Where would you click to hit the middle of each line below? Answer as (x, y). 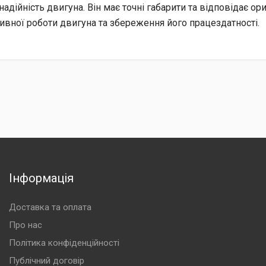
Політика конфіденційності (64, 243)
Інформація (41, 178)
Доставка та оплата (50, 207)
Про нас (25, 225)
